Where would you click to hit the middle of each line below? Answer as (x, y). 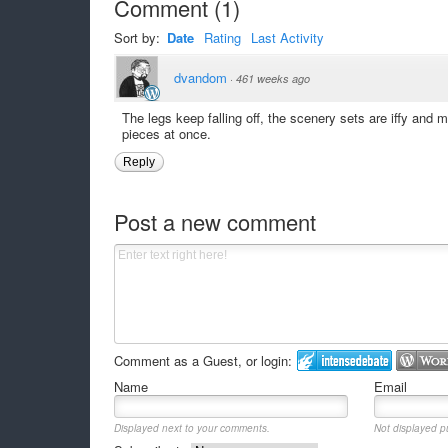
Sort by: (138, 37)
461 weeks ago (272, 78)
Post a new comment (214, 221)
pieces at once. (166, 133)
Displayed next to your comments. (191, 428)
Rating (222, 37)
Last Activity (287, 37)
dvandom (200, 77)
